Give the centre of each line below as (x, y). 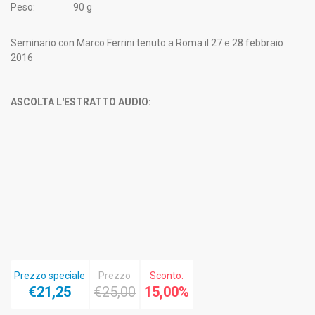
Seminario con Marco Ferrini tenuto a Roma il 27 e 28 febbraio (147, 43)
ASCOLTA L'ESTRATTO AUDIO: (81, 102)
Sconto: (167, 275)
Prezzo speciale (50, 275)
